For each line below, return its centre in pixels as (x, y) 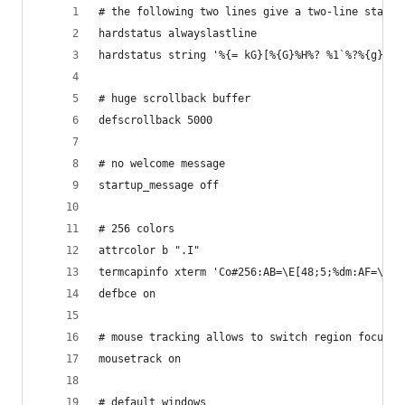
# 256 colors (137, 229)
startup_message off (159, 185)
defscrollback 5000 (155, 120)
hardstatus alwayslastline (178, 33)
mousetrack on (140, 359)
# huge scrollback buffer (174, 99)
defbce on (127, 294)
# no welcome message (162, 164)
